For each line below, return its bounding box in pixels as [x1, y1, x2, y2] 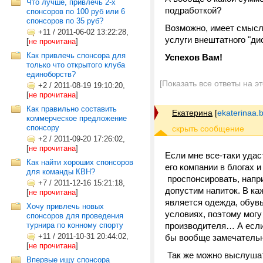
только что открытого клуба [26, 60, 125, 69]
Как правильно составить [26, 104, 117, 113]
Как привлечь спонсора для [26, 51, 126, 60]
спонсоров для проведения [26, 211, 123, 220]
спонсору [26, 123, 59, 132]
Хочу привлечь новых [26, 202, 104, 211]
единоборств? [26, 70, 76, 79]
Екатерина [172, 108, 213, 117]
